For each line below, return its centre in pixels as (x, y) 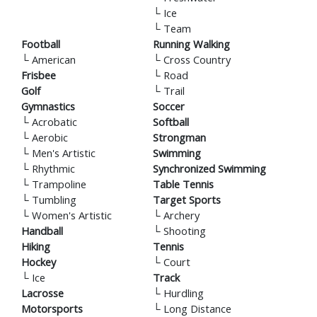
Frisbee (39, 75)
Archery (180, 215)
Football (41, 44)
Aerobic (48, 138)
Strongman (180, 138)
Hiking (36, 247)
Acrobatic (53, 122)
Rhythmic (52, 169)
